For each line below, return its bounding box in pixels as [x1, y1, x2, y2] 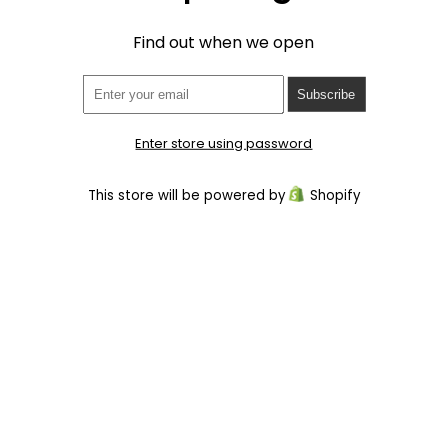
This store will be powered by [87, 186, 289, 206]
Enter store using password [135, 134, 313, 154]
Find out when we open [133, 31, 315, 55]
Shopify [309, 186, 360, 206]
